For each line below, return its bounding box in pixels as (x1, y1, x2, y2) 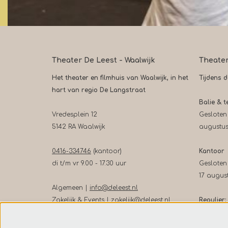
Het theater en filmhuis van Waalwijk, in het (52, 74, 188, 81)
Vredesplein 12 (52, 110, 97, 118)
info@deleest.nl (90, 184, 138, 191)
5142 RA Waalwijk (52, 123, 105, 130)
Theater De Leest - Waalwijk (52, 56, 155, 64)
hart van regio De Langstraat (52, 86, 146, 94)
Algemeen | (52, 184, 90, 191)
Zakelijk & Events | (52, 196, 111, 204)
